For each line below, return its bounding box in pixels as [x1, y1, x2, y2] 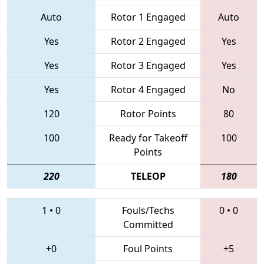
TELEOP [130, 169, 166, 183]
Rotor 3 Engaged [110, 58, 186, 72]
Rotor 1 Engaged [110, 10, 186, 24]
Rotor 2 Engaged [110, 34, 186, 48]
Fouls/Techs [121, 203, 174, 217]
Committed [123, 217, 173, 231]
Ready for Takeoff [108, 131, 187, 144]
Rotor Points [120, 107, 176, 120]
